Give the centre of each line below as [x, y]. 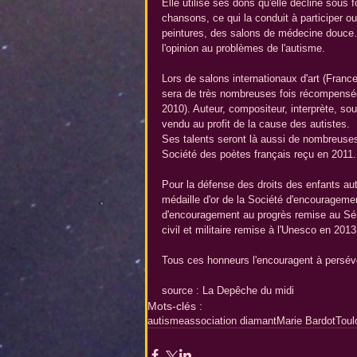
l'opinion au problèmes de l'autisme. [247, 49]
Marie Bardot [306, 321]
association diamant [230, 321]
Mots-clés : [175, 306]
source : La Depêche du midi [228, 291]
